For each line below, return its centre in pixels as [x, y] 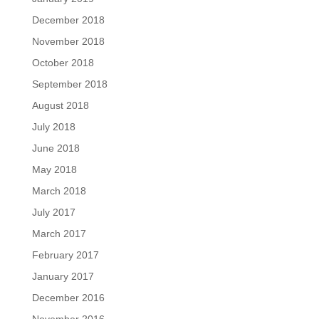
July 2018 [53, 127]
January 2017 [63, 277]
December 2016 [68, 298]
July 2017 [53, 213]
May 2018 [54, 170]
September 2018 [69, 84]
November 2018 [68, 42]
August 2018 [60, 106]
